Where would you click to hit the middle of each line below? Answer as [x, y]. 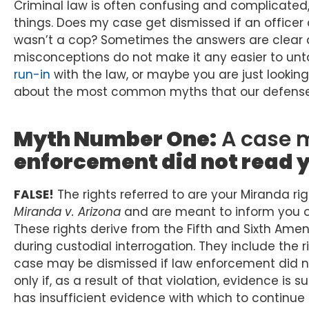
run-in [32, 75]
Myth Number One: [115, 140]
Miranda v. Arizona [67, 212]
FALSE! [34, 195]
